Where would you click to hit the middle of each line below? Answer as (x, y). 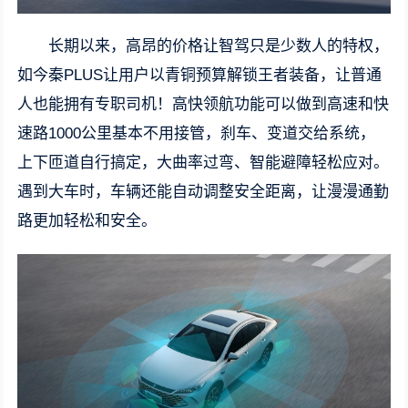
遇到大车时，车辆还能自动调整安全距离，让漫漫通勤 (204, 192)
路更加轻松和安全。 (87, 221)
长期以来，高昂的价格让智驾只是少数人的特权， (219, 46)
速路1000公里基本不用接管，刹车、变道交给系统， (197, 134)
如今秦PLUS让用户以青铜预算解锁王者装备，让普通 (200, 76)
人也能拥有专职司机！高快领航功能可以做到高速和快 (204, 105)
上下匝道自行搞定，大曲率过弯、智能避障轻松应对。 (204, 163)
